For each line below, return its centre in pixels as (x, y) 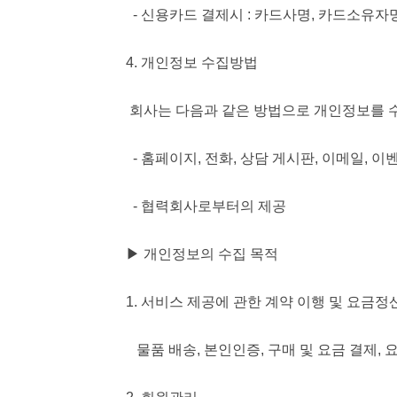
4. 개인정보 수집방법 (192, 62)
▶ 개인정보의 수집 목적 (204, 254)
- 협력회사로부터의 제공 (208, 206)
